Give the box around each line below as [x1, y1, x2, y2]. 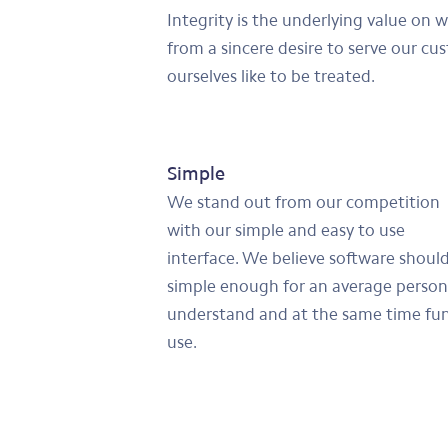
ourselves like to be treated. [167, 66, 375, 86]
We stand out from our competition [167, 192, 440, 212]
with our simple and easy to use [167, 220, 405, 240]
